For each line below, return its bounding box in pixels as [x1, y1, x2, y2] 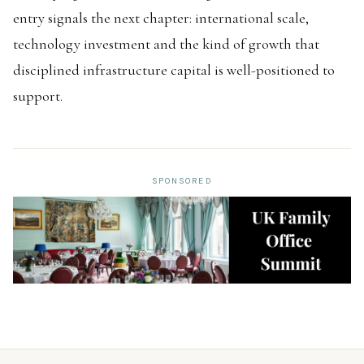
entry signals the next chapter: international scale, [13, 9, 309, 27]
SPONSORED [152, 175, 212, 186]
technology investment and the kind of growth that [13, 35, 319, 53]
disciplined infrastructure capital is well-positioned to [13, 61, 335, 79]
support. [13, 87, 63, 105]
